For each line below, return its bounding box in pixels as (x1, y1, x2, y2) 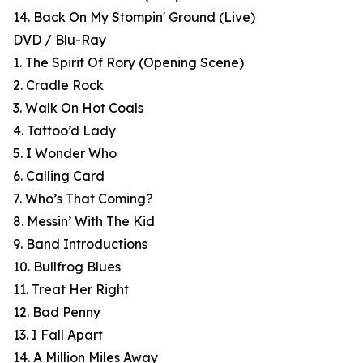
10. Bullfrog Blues (13, 258, 121, 275)
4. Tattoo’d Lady (13, 122, 116, 139)
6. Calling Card (13, 168, 105, 185)
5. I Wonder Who (13, 145, 117, 162)
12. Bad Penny (13, 304, 100, 321)
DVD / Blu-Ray (13, 32, 106, 49)
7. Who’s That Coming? (13, 190, 153, 207)
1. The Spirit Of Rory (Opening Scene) (13, 54, 244, 71)
